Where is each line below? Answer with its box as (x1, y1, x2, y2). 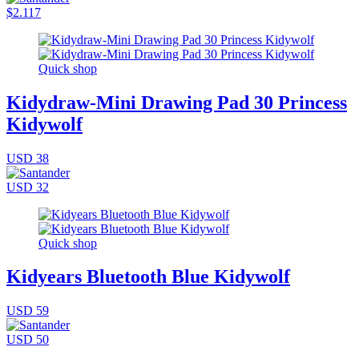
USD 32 (6, 179, 49, 194)
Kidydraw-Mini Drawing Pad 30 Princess (6, 91, 347, 113)
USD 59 (6, 304, 49, 318)
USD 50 (6, 333, 49, 347)
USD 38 (6, 151, 49, 165)
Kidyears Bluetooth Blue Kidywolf (6, 266, 290, 288)
